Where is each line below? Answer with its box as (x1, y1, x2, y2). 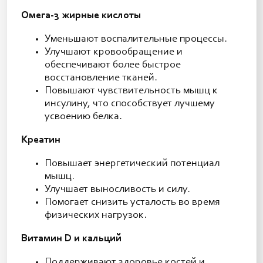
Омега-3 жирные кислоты (21, 11, 141, 21)
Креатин (21, 135, 60, 146)
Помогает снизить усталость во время (45, 197, 220, 208)
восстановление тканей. (45, 73, 157, 83)
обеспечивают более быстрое (45, 60, 181, 70)
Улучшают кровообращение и (45, 47, 183, 58)
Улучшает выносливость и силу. (45, 184, 190, 195)
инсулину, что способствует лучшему (45, 99, 215, 109)
